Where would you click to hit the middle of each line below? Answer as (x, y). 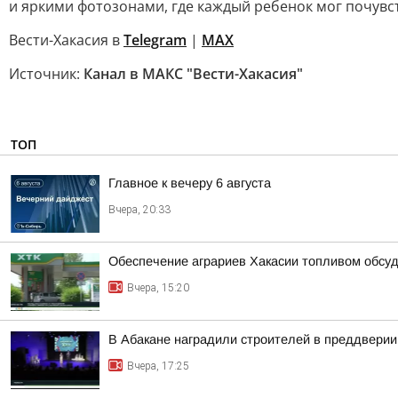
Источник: (46, 74)
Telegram (155, 40)
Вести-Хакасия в (66, 40)
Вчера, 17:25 (158, 366)
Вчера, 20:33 (139, 210)
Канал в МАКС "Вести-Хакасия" (193, 74)
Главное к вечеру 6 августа (190, 183)
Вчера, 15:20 (158, 288)
